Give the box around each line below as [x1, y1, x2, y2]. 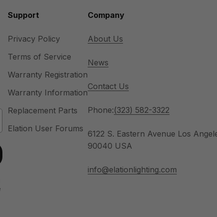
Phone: [87, 105, 114, 115]
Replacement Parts [7, 105, 77, 115]
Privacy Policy [7, 33, 60, 44]
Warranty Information [7, 87, 88, 97]
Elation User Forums [7, 123, 83, 133]
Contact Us [87, 81, 129, 91]
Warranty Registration [7, 69, 88, 79]
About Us [87, 33, 123, 44]
